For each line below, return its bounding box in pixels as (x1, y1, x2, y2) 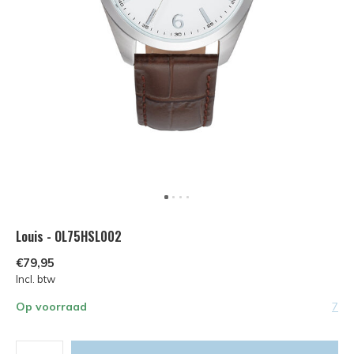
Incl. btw (16, 273, 55, 285)
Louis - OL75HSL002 (16, 227, 122, 246)
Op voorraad (16, 299, 87, 314)
